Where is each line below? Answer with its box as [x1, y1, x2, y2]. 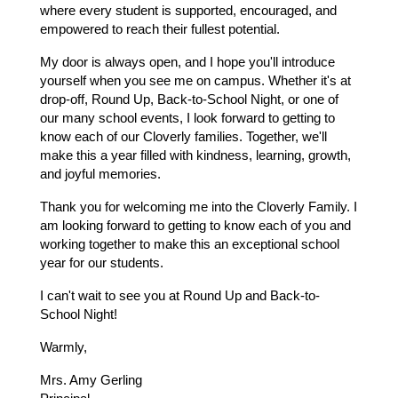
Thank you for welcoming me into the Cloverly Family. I [40, 200, 357, 215]
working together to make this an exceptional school [40, 237, 339, 252]
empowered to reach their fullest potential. [40, 22, 280, 37]
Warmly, [40, 340, 87, 355]
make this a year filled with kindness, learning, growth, [40, 148, 351, 163]
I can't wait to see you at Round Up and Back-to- [40, 289, 320, 304]
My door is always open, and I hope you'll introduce [40, 55, 335, 70]
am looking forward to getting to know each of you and [40, 219, 351, 234]
